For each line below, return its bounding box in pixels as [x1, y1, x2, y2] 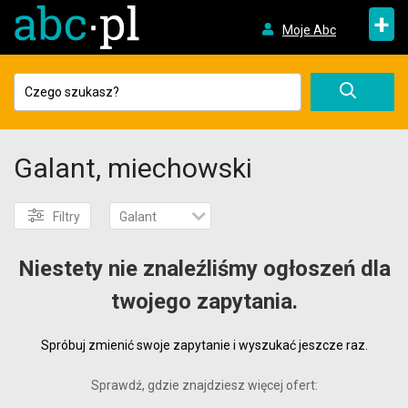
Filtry [53, 209, 80, 224]
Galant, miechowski [14, 152, 252, 184]
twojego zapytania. [110, 289, 298, 314]
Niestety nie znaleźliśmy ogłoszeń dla [17, 256, 391, 281]
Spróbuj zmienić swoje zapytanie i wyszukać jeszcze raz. [40, 338, 368, 352]
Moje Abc [281, 22, 336, 37]
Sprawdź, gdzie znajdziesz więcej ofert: [90, 378, 318, 393]
